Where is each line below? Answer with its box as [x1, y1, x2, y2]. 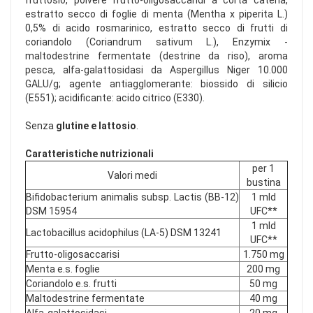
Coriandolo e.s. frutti [26, 278, 117, 290]
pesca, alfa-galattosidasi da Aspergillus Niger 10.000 [25, 64, 288, 76]
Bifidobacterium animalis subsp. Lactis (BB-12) [26, 191, 239, 203]
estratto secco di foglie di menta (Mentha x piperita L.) [25, 8, 288, 20]
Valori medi [108, 170, 157, 182]
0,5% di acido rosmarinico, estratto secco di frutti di [25, 22, 288, 34]
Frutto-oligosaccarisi [26, 249, 119, 261]
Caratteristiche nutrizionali [25, 148, 154, 160]
